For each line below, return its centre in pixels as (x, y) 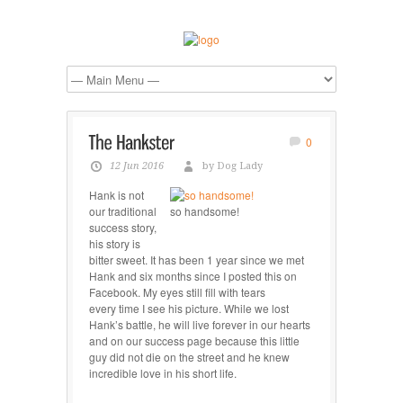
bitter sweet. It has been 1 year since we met (197, 259)
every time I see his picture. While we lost (189, 308)
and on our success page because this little (194, 340)
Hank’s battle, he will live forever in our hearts (200, 324)
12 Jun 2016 (137, 166)
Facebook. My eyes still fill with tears (177, 291)
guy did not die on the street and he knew (189, 356)
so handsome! (205, 210)
